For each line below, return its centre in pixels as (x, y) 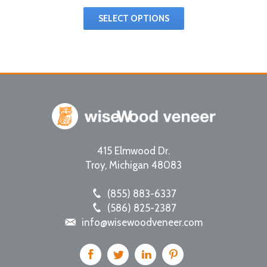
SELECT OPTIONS (133, 18)
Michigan (129, 165)
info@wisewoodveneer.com (142, 222)
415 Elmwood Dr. (133, 150)
